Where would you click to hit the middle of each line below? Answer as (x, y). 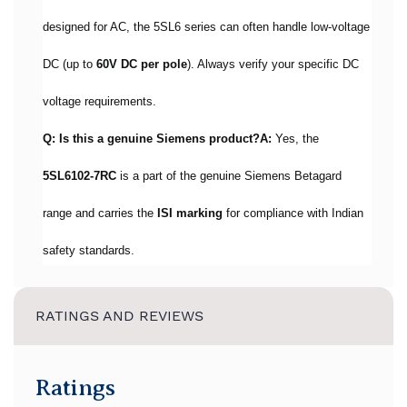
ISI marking (190, 213)
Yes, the (295, 139)
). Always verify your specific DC (273, 64)
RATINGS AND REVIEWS (119, 316)
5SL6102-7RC (79, 176)
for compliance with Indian (293, 213)
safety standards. (89, 250)
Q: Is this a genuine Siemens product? (151, 139)
